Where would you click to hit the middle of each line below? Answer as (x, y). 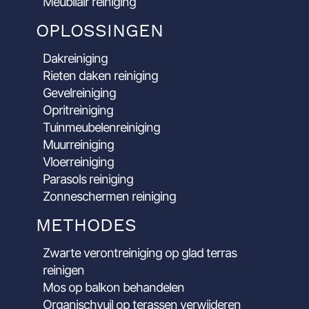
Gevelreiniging (80, 92)
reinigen (64, 270)
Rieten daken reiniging (101, 75)
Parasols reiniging (88, 179)
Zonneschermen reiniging (110, 196)
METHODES (87, 226)
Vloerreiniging (79, 161)
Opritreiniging (78, 110)
